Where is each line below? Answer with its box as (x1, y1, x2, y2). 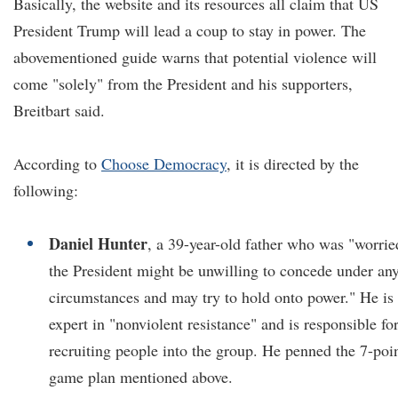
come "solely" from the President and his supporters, (13, 73, 353, 94)
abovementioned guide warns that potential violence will (13, 46, 377, 68)
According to (13, 153, 101, 174)
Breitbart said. (13, 99, 105, 121)
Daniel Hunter (49, 232, 147, 255)
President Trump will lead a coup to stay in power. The (13, 20, 366, 41)
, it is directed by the (227, 153, 359, 174)
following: (13, 179, 78, 201)
